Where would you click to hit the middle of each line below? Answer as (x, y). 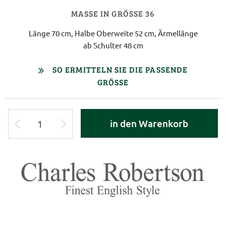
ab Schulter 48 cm (113, 45)
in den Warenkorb (149, 123)
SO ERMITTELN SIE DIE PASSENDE (120, 69)
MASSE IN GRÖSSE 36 (108, 13)
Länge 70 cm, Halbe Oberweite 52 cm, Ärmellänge (113, 33)
